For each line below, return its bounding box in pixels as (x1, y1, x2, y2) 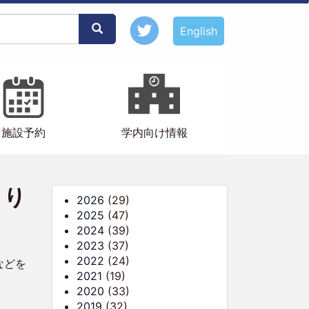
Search (90, 21, 127, 35)
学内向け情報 (121, 126, 188, 139)
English (180, 23, 218, 38)
